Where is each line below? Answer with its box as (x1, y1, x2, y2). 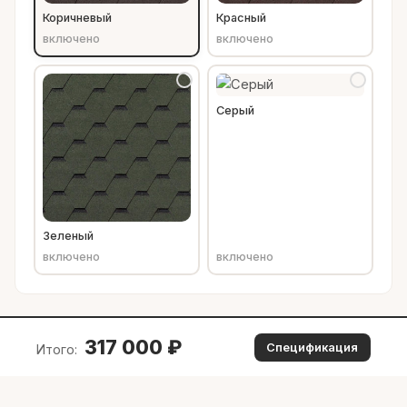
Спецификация (266, 340, 359, 354)
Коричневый (43, 11, 112, 25)
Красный (216, 11, 266, 25)
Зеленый (43, 229, 94, 243)
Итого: (36, 342, 77, 358)
